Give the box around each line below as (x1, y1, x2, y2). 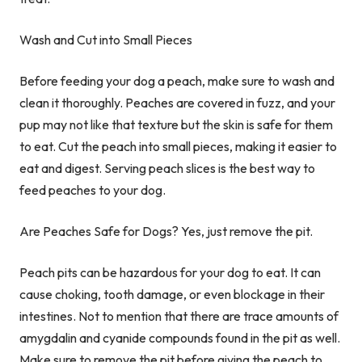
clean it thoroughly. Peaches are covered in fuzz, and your (19, 95, 335, 112)
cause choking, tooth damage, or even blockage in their (19, 286, 325, 303)
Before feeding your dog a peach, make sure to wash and (19, 73, 335, 90)
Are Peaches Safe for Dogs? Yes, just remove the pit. (19, 223, 313, 240)
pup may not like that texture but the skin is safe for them (19, 116, 333, 133)
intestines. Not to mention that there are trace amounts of (19, 308, 339, 325)
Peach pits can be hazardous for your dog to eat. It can (19, 264, 321, 281)
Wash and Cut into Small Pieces (19, 32, 192, 48)
